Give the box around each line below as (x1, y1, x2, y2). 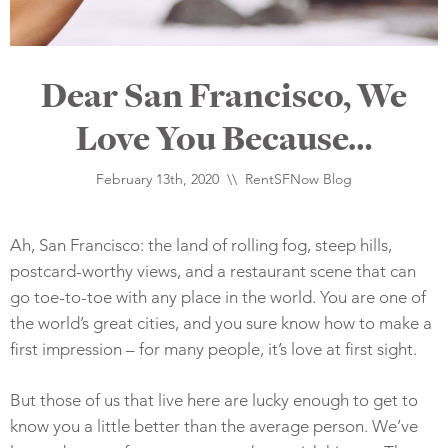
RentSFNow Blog (245, 169, 352, 188)
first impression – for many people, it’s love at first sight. (10, 338, 417, 359)
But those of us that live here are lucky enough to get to (10, 389, 418, 410)
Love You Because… (75, 113, 373, 162)
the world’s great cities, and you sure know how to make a (10, 312, 432, 333)
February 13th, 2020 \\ (96, 169, 245, 188)
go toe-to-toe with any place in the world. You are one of (10, 286, 426, 307)
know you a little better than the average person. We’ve (10, 415, 418, 436)
